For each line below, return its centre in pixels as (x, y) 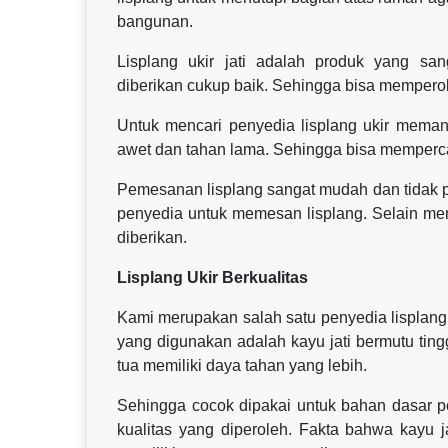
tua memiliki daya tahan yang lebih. (242, 365)
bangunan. (155, 21)
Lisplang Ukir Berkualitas (212, 277)
